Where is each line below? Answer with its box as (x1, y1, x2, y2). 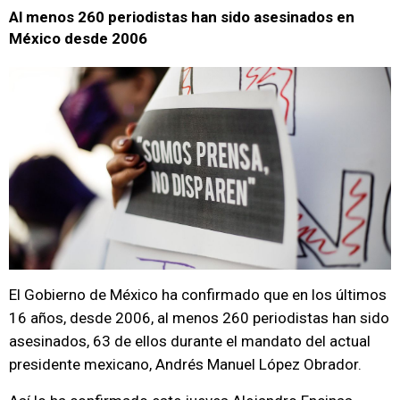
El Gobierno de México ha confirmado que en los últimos (9, 286, 387, 304)
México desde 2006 (9, 29, 147, 47)
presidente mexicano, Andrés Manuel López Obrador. (9, 355, 362, 373)
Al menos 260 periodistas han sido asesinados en (9, 8, 354, 26)
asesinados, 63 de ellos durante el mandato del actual (9, 332, 371, 350)
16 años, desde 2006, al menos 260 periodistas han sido (9, 309, 389, 327)
